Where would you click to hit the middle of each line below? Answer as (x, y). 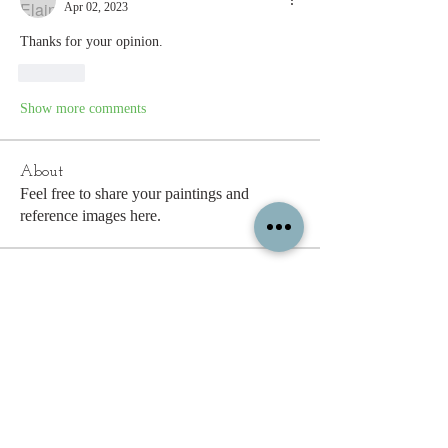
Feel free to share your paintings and (134, 193)
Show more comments (83, 108)
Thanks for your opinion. (91, 41)
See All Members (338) (93, 409)
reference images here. (90, 215)
